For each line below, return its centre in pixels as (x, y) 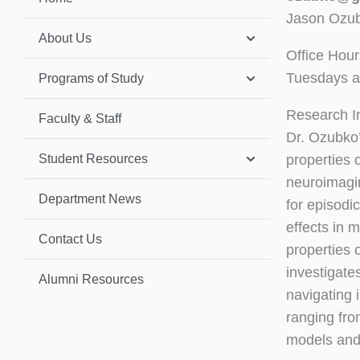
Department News (90, 198)
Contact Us (70, 239)
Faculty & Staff (80, 118)
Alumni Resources (91, 279)
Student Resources (93, 158)
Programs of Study (91, 78)
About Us (65, 38)
